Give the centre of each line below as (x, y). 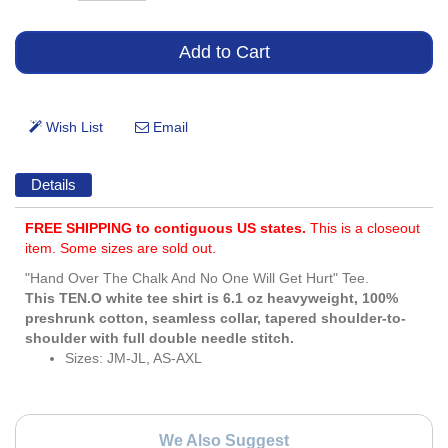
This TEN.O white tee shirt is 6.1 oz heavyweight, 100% (211, 298)
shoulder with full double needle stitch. (159, 338)
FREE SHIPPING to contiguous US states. (167, 228)
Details (53, 184)
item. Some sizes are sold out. (120, 248)
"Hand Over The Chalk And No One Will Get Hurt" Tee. (197, 278)
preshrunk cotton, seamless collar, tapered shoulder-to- (215, 318)
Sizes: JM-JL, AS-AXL (133, 358)
